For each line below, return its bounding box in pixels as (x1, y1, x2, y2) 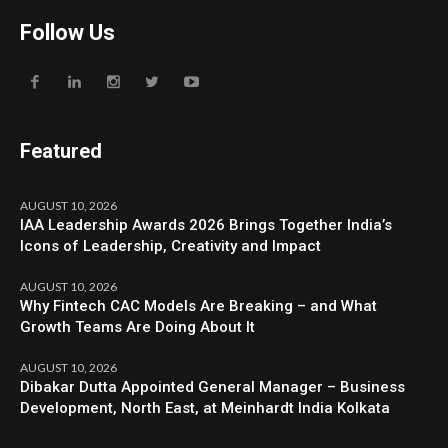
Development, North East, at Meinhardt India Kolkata (20, 398, 391, 417)
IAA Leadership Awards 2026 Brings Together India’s (20, 215, 393, 234)
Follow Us (20, 19, 116, 45)
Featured (20, 138, 103, 163)
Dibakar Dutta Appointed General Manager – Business (20, 377, 406, 396)
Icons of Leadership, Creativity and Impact (20, 236, 322, 255)
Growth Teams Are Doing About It (20, 317, 256, 336)
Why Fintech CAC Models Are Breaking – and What (20, 296, 378, 315)
